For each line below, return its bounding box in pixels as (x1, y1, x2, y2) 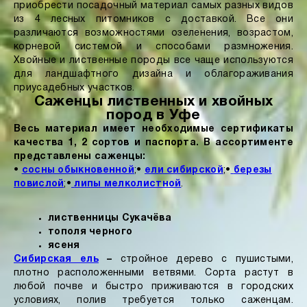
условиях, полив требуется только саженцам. (14, 296, 293, 305)
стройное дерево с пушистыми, (112, 255, 294, 264)
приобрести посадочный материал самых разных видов (14, 1, 293, 10)
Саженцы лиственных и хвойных (34, 95, 273, 108)
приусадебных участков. (14, 84, 135, 93)
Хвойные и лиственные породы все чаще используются (14, 56, 293, 65)
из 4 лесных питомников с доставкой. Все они (14, 15, 293, 24)
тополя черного (48, 228, 133, 236)
